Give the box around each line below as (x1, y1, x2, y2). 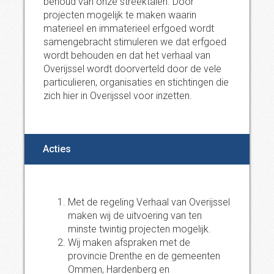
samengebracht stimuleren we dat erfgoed (43, 36, 226, 48)
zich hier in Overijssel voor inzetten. (43, 90, 192, 102)
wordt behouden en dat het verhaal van (43, 50, 210, 61)
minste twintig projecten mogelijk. (68, 223, 211, 235)
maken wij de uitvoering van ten (68, 210, 202, 221)
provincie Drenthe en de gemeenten (68, 250, 220, 262)
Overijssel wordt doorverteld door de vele (43, 63, 221, 75)
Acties (43, 143, 71, 155)
